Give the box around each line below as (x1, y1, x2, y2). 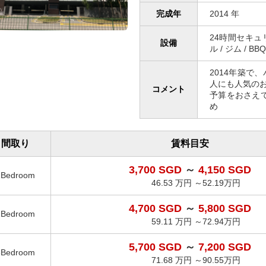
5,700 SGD (128, 240, 185, 253)
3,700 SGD (128, 163, 185, 176)
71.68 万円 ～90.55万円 (151, 255, 240, 265)
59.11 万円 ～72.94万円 (151, 216, 240, 226)
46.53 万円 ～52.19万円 (151, 178, 240, 188)
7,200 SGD (198, 240, 251, 253)
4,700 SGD (128, 202, 185, 214)
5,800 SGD (198, 202, 251, 214)
